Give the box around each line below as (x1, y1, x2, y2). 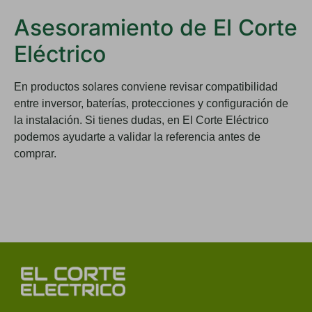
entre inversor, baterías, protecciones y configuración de (14, 97, 288, 110)
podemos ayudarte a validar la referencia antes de (14, 131, 260, 143)
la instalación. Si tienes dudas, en (14, 114, 182, 127)
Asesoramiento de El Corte (14, 14, 297, 42)
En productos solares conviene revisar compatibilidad (14, 81, 278, 93)
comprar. (14, 148, 56, 160)
